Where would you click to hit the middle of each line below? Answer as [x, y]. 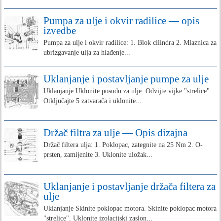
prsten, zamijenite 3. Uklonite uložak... [98, 155]
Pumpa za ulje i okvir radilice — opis [121, 21]
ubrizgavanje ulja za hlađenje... [87, 53]
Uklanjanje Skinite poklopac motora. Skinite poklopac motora [130, 208]
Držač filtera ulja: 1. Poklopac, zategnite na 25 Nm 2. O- [123, 145]
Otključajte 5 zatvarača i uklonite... [92, 101]
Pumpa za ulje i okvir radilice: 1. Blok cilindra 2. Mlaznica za [130, 43]
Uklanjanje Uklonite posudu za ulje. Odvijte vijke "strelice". [128, 91]
